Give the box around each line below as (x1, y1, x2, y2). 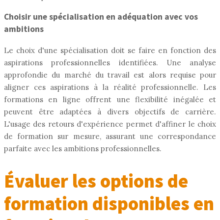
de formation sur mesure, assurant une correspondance (4, 131, 216, 141)
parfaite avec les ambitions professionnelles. (4, 143, 162, 153)
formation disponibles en (4, 192, 214, 216)
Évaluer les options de (4, 169, 188, 193)
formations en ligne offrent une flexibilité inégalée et (4, 94, 216, 104)
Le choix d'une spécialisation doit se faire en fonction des (4, 45, 216, 55)
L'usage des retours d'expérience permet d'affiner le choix (4, 119, 216, 129)
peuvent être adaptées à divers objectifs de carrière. (4, 107, 216, 116)
